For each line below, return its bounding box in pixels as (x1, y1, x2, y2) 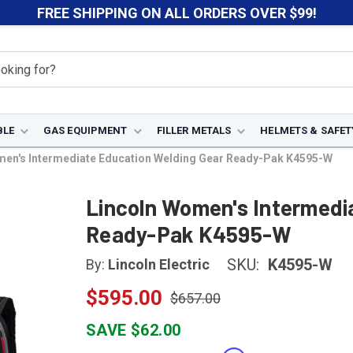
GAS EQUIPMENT (43, 124, 128, 136)
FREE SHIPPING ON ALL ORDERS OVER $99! (36, 4, 317, 21)
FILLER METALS (156, 124, 232, 136)
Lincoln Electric (108, 256, 210, 273)
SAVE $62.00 (86, 321, 181, 340)
